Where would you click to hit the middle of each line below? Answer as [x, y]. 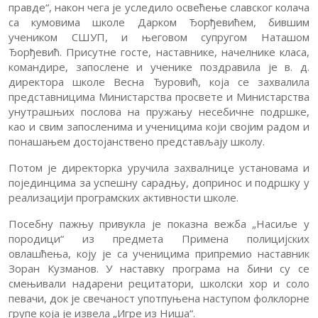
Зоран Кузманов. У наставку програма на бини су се [159, 268]
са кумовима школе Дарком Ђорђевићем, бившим [159, 22]
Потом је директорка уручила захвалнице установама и [159, 167]
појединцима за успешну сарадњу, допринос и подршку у [159, 182]
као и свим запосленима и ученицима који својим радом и [159, 126]
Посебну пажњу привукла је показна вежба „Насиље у [159, 223]
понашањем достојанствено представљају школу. [137, 141]
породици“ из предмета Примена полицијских [159, 238]
